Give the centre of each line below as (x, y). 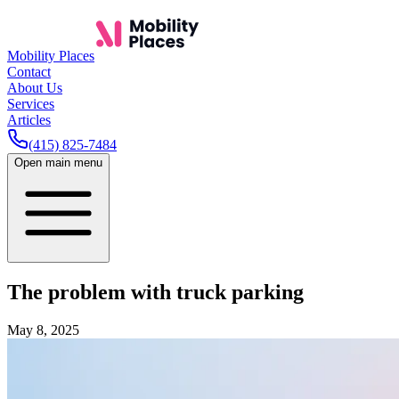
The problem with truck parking (155, 292)
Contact (29, 72)
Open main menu (58, 163)
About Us (35, 88)
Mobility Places (51, 56)
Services (31, 104)
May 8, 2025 (43, 330)
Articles (29, 120)
